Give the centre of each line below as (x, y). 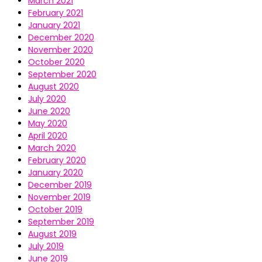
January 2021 (54, 25)
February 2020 (57, 161)
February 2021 (56, 13)
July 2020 (47, 99)
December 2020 (61, 38)
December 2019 (60, 185)
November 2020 (61, 50)
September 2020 (62, 75)
